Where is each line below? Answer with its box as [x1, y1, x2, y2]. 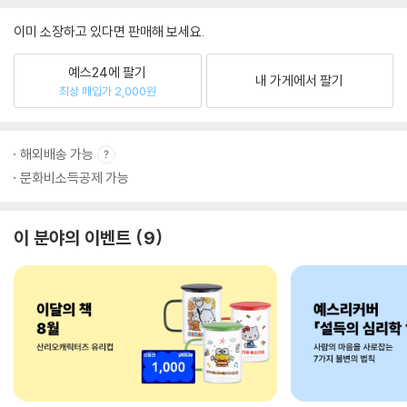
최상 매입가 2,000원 [58, 83, 156, 98]
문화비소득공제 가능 [20, 169, 129, 186]
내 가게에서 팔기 [255, 72, 344, 89]
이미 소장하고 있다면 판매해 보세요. [14, 23, 204, 40]
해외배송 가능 [20, 145, 94, 163]
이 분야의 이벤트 [14, 226, 131, 249]
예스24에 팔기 [68, 63, 147, 81]
